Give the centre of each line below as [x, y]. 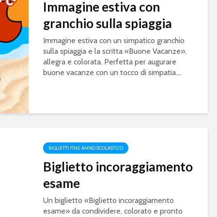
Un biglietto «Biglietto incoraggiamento [108, 200]
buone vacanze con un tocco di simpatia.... [112, 72]
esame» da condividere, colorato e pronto [113, 211]
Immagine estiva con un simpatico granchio [114, 40]
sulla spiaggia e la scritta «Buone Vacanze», [115, 51]
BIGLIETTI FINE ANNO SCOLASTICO [86, 148]
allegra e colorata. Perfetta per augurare [110, 62]
